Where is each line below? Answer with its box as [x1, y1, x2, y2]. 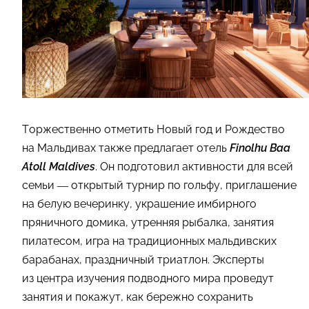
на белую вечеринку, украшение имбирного [22, 197, 257, 211]
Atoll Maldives [22, 160, 95, 174]
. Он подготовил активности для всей [95, 160, 293, 174]
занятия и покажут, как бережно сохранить [22, 290, 253, 304]
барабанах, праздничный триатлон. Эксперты [22, 253, 264, 267]
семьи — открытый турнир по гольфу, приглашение [22, 179, 297, 192]
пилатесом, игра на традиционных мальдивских [22, 235, 277, 248]
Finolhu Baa [230, 141, 290, 155]
